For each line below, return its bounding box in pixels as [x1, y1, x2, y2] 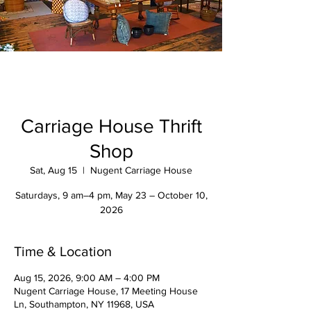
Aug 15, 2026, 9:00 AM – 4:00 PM [14, 272, 160, 283]
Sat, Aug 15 [30, 165, 77, 176]
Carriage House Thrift [20, 115, 202, 137]
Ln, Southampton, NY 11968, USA [14, 299, 154, 310]
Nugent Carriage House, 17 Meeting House [14, 285, 198, 296]
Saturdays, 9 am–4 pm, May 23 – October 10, [15, 190, 208, 201]
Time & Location [14, 244, 112, 259]
